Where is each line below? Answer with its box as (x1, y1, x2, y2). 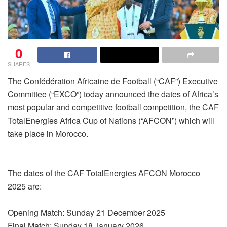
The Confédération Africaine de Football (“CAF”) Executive (8, 74, 218, 87)
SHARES (8, 59, 30, 68)
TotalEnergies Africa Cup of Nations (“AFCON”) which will (8, 114, 214, 126)
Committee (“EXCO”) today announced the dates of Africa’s (8, 88, 218, 100)
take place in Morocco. (8, 127, 88, 139)
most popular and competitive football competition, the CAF (8, 101, 219, 113)
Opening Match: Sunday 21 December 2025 (8, 206, 165, 218)
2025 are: (8, 180, 42, 192)
